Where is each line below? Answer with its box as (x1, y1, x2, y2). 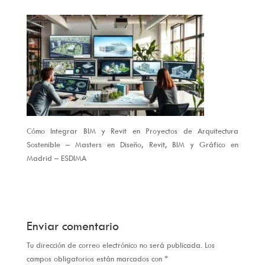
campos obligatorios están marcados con (26, 253, 164, 263)
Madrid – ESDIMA (26, 153, 86, 163)
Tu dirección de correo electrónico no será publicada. (26, 240, 202, 250)
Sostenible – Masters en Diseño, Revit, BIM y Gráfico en (26, 139, 239, 149)
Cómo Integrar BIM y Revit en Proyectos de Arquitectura (26, 125, 239, 135)
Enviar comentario (26, 218, 119, 233)
